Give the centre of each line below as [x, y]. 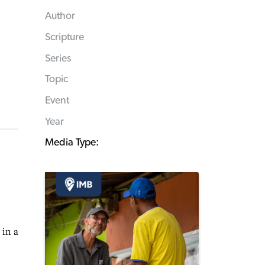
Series [58, 58]
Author [60, 16]
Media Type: [72, 143]
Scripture [64, 37]
